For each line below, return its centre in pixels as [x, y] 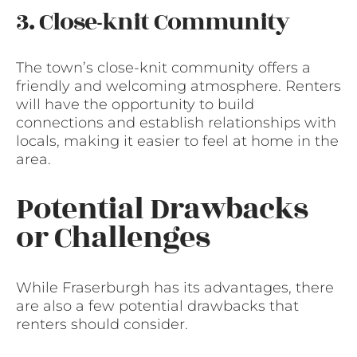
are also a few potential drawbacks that [157, 306]
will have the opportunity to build [135, 104]
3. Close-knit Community [153, 22]
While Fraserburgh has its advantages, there [175, 288]
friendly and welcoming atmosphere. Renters [178, 86]
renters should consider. [102, 325]
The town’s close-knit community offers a [163, 67]
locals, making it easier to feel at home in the [177, 141]
